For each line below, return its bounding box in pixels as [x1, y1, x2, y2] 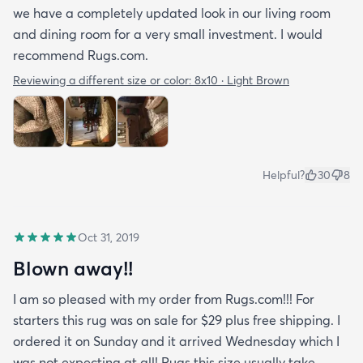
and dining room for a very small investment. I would [13, 26, 322, 43]
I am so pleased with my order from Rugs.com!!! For [13, 291, 314, 308]
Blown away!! [13, 256, 133, 281]
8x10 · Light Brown [194, 73, 289, 88]
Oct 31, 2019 [78, 230, 139, 246]
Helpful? [263, 168, 305, 183]
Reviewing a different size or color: [13, 73, 194, 88]
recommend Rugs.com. [13, 47, 148, 64]
